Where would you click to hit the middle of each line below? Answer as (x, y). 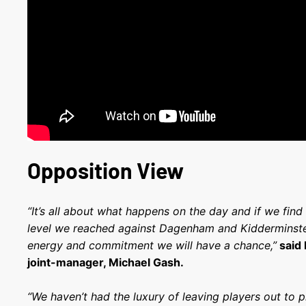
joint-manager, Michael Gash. (106, 262)
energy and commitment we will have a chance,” (152, 245)
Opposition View (106, 170)
